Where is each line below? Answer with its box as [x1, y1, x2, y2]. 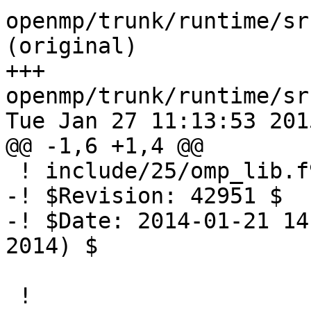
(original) [6, 33, 137, 59]
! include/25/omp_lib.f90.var [6, 158, 19, 184]
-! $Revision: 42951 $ [6, 183, 283, 209]
